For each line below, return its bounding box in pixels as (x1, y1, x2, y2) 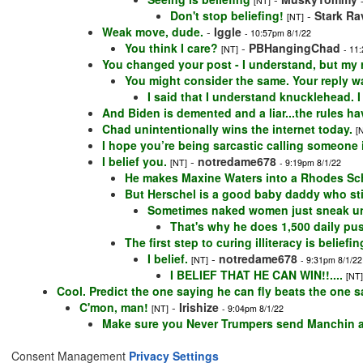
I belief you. (102, 153, 167, 170)
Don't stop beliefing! (170, 7, 284, 24)
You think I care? (125, 40, 218, 57)
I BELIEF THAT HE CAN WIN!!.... (170, 267, 343, 284)
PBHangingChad (249, 40, 340, 57)
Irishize (179, 299, 219, 316)
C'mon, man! (79, 299, 148, 316)
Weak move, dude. (102, 23, 203, 41)
